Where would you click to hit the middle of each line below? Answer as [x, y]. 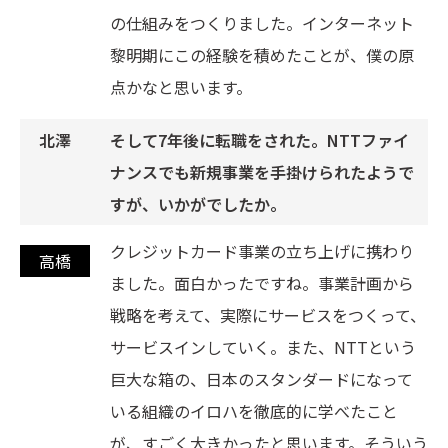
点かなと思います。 [181, 87]
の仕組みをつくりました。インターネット [262, 23]
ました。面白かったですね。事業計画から [262, 283]
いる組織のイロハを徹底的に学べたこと [254, 411]
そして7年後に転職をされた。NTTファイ [259, 140]
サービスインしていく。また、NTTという [263, 347]
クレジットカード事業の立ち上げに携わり [262, 251]
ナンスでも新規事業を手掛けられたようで [262, 172]
